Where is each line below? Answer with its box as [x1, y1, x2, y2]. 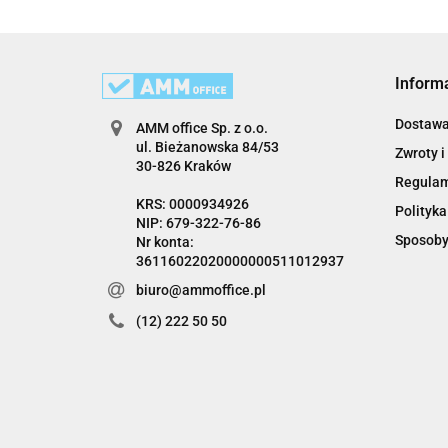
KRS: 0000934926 [135, 196, 249, 213]
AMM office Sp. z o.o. [135, 120, 268, 137]
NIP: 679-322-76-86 [135, 215, 261, 232]
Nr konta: [135, 234, 194, 251]
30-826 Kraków [135, 158, 231, 175]
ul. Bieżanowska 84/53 [135, 139, 279, 156]
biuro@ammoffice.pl [135, 282, 266, 299]
